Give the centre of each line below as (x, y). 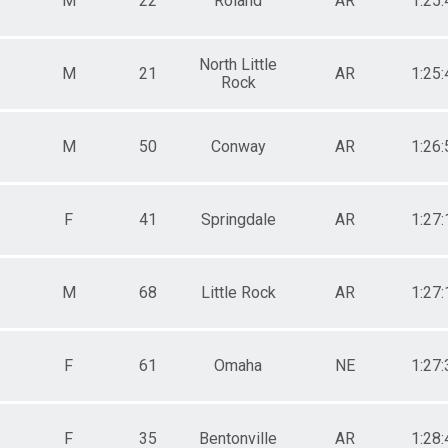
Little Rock (238, 292)
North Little (238, 64)
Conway (238, 146)
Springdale (238, 219)
